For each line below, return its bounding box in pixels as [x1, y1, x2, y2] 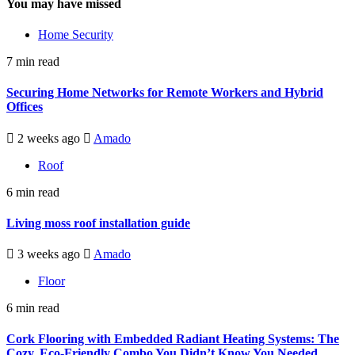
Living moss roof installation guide [6, 216, 190, 230]
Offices [6, 100, 43, 114]
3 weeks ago [14, 247, 83, 261]
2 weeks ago [14, 131, 83, 145]
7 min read [6, 55, 59, 69]
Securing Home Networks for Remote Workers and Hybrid [6, 86, 323, 100]
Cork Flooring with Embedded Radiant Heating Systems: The [6, 332, 339, 346]
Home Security [38, 28, 113, 42]
